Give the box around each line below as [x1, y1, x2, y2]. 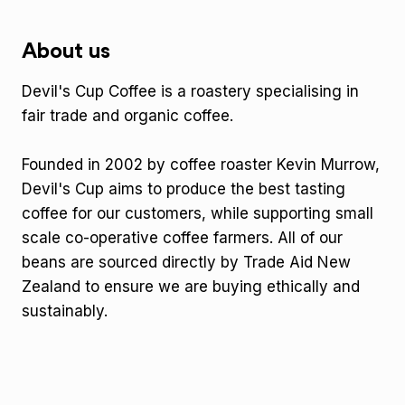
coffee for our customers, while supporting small [22, 204, 373, 222]
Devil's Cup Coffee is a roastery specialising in [22, 82, 359, 100]
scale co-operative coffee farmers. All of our [22, 229, 343, 247]
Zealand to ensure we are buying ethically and [22, 278, 360, 296]
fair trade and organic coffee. [22, 107, 233, 125]
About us [22, 41, 110, 62]
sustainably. [22, 302, 108, 320]
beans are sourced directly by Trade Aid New [22, 253, 351, 271]
